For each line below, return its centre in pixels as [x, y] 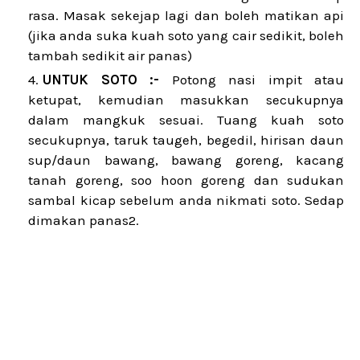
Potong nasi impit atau [252, 80]
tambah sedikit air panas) [110, 55]
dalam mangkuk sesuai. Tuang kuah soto [186, 120]
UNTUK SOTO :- [101, 80]
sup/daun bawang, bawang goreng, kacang [186, 160]
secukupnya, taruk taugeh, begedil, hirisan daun [186, 140]
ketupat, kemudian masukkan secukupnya [186, 100]
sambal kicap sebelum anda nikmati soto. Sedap [186, 200]
